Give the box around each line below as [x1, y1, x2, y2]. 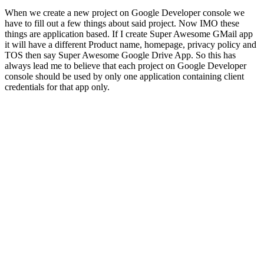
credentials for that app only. [5, 82, 110, 93]
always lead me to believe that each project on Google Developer [5, 61, 246, 71]
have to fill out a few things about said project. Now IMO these [5, 18, 239, 29]
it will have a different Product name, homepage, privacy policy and [5, 39, 256, 50]
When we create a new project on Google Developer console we [5, 8, 245, 18]
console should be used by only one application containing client [5, 71, 244, 82]
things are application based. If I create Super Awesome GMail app [5, 29, 253, 39]
